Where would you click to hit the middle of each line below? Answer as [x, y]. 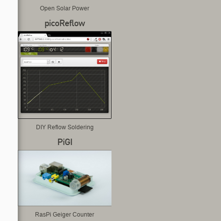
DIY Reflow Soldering [65, 127]
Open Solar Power [65, 8]
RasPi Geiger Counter [65, 214]
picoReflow [65, 24]
